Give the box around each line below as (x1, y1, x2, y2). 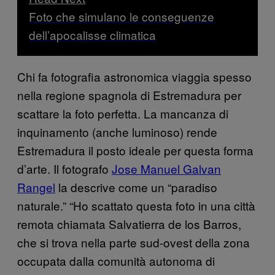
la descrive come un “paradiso (55, 179, 217, 196)
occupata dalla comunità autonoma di (17, 252, 215, 269)
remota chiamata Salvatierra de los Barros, (17, 215, 241, 233)
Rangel (17, 179, 55, 196)
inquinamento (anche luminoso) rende (17, 123, 217, 141)
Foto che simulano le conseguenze (29, 8, 214, 25)
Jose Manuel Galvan (112, 160, 221, 177)
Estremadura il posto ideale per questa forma (17, 142, 254, 159)
